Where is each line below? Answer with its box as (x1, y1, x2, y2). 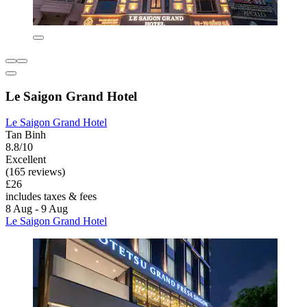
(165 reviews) (5, 166, 65, 178)
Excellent (5, 153, 46, 166)
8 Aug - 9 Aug (5, 203, 68, 215)
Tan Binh (5, 129, 46, 141)
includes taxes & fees (5, 191, 97, 203)
